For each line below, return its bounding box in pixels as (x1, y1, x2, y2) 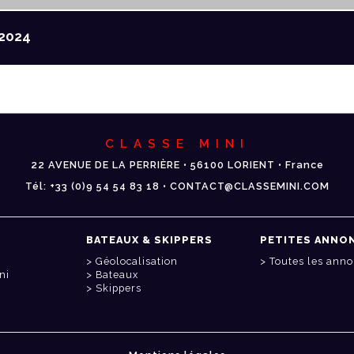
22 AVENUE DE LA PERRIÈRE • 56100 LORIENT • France (30, 159, 324, 171)
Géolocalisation (96, 255, 178, 268)
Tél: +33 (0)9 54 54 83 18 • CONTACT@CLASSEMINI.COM (24, 180, 330, 193)
